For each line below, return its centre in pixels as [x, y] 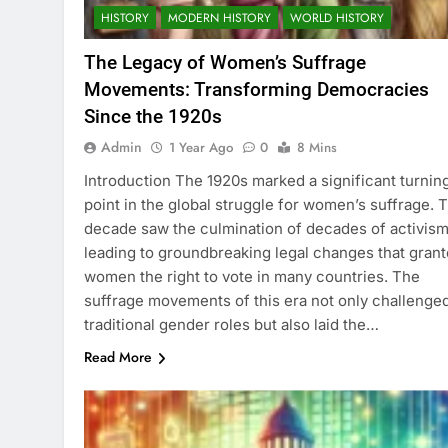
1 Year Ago [201, 148]
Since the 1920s [153, 117]
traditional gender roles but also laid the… [231, 325]
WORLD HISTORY [337, 18]
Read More [118, 357]
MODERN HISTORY [219, 18]
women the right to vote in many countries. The [252, 277]
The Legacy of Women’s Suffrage [225, 63]
